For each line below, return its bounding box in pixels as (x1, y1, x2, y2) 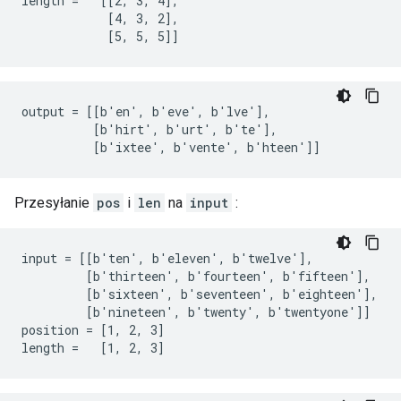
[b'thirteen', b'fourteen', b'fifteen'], (21, 268, 371, 285)
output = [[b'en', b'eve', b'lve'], (21, 103, 270, 120)
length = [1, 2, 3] (21, 339, 165, 356)
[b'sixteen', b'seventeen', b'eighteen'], (21, 286, 378, 303)
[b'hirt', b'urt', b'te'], (21, 121, 277, 138)
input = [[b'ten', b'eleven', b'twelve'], (21, 250, 313, 267)
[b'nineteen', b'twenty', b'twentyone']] (21, 303, 371, 320)
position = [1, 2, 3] (21, 321, 165, 338)
